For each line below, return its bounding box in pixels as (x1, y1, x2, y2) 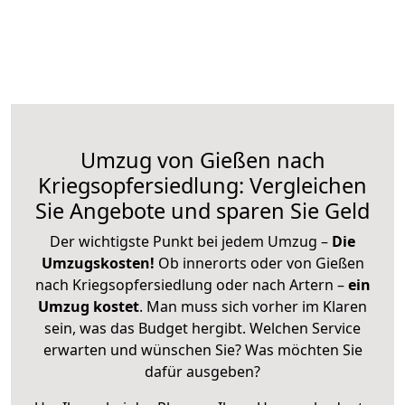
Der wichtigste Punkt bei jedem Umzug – (50, 231, 332, 251)
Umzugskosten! (41, 252, 155, 273)
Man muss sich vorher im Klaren (146, 296, 367, 316)
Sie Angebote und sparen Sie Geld (35, 195, 370, 225)
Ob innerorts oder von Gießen (157, 252, 364, 273)
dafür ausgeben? (145, 361, 260, 381)
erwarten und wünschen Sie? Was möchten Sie (42, 339, 363, 360)
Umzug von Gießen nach (80, 145, 325, 174)
